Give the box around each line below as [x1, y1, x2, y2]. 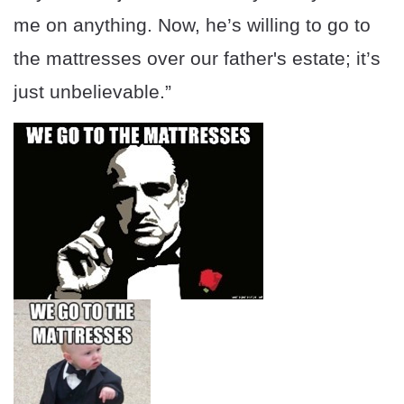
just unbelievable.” [14, 81, 171, 103]
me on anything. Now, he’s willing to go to [14, 14, 371, 36]
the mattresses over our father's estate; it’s [14, 48, 381, 69]
